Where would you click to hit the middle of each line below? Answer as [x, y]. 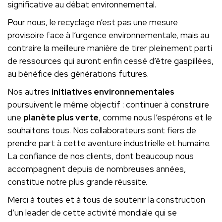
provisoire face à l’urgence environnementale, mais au [108, 35]
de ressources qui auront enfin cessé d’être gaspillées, [111, 61]
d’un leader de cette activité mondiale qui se [92, 213]
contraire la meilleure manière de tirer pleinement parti [110, 48]
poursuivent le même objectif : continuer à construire [108, 105]
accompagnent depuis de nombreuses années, [97, 169]
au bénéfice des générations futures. [78, 74]
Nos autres [29, 92]
